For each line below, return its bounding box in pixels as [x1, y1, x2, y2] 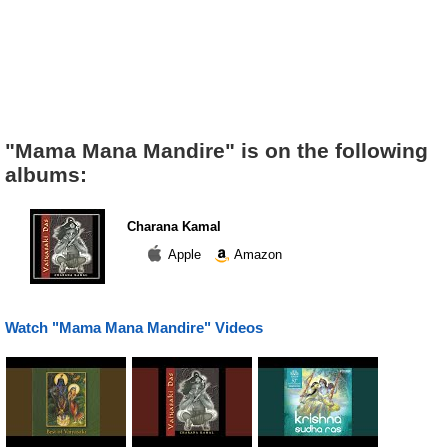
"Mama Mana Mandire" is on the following [5, 139, 428, 162]
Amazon [231, 246, 282, 262]
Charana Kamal [127, 219, 221, 234]
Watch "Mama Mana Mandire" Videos [5, 319, 263, 336]
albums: [5, 163, 87, 186]
